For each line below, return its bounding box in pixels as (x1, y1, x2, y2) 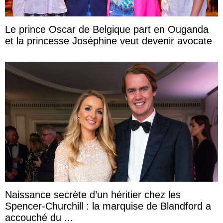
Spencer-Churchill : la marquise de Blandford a (5, 201, 211, 212)
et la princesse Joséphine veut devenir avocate (5, 35, 212, 47)
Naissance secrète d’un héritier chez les (5, 189, 181, 201)
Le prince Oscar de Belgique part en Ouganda (5, 24, 209, 35)
